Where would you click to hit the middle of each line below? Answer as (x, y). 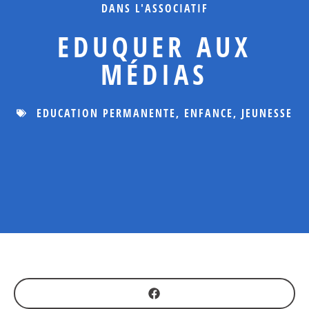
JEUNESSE (267, 113)
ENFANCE (209, 113)
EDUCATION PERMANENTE (106, 113)
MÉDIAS (154, 74)
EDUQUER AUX (154, 47)
